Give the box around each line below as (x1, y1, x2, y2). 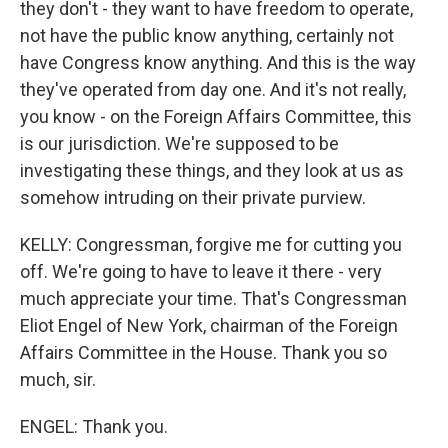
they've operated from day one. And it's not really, (20, 79, 406, 100)
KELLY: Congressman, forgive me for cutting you (20, 234, 402, 255)
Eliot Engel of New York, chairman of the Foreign (20, 315, 398, 336)
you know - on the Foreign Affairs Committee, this (20, 106, 412, 127)
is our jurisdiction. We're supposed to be (20, 133, 339, 154)
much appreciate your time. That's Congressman (20, 288, 407, 309)
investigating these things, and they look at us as (20, 160, 404, 181)
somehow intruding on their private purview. (20, 187, 366, 208)
